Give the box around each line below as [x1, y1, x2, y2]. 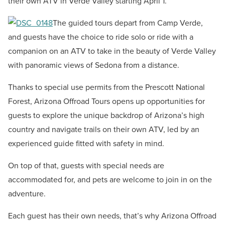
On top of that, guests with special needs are [8, 160, 164, 172]
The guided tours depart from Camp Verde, [53, 17, 203, 29]
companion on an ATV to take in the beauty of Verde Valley [8, 45, 216, 57]
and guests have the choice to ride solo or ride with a [8, 31, 193, 43]
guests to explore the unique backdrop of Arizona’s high [8, 109, 204, 122]
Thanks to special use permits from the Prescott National [8, 81, 205, 93]
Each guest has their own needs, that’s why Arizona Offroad [8, 210, 216, 222]
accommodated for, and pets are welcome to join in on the [8, 174, 212, 186]
